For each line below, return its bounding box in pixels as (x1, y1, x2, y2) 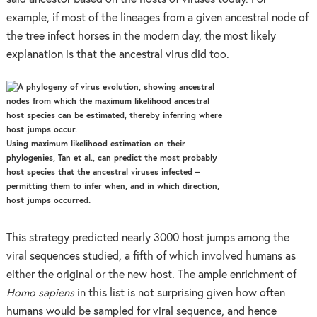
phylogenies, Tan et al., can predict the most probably (6, 154, 217, 163)
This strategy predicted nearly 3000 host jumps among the (6, 233, 289, 244)
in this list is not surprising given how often (76, 288, 285, 299)
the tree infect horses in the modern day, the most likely (6, 30, 276, 42)
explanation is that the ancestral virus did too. (6, 49, 229, 60)
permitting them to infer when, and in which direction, (6, 183, 219, 192)
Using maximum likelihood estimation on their (6, 140, 185, 149)
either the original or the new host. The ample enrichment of (6, 270, 296, 281)
